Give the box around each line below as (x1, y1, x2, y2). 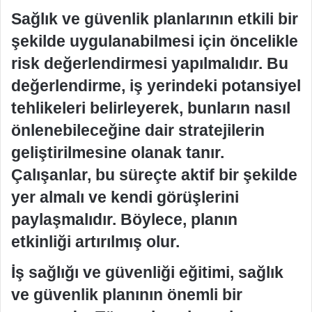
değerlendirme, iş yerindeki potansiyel (11, 77, 301, 95)
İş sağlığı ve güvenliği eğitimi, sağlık (11, 263, 283, 281)
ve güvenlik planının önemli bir (11, 285, 242, 304)
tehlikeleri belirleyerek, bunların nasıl (11, 99, 290, 117)
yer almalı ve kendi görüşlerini (11, 188, 239, 206)
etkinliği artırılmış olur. (11, 233, 180, 251)
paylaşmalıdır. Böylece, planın (11, 210, 237, 228)
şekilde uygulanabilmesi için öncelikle (11, 32, 298, 50)
